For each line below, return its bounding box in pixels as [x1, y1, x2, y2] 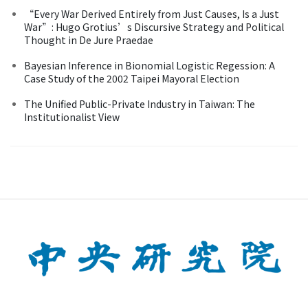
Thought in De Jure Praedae [24, 32, 153, 47]
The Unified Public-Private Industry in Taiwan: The [24, 96, 255, 111]
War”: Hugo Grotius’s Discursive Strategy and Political [24, 19, 284, 34]
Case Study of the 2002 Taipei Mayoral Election [24, 71, 239, 85]
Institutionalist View [24, 109, 120, 124]
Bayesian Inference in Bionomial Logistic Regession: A [24, 58, 275, 72]
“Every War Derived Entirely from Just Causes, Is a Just [24, 6, 279, 21]
